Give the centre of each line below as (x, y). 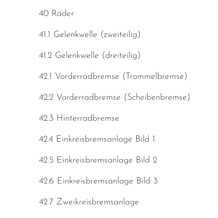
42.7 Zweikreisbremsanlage (89, 202)
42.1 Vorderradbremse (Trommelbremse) (113, 77)
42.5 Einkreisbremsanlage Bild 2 (98, 161)
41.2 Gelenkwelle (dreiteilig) (90, 56)
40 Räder (56, 14)
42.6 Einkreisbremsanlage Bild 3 (98, 182)
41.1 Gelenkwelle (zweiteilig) (90, 35)
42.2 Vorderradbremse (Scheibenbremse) (115, 98)
